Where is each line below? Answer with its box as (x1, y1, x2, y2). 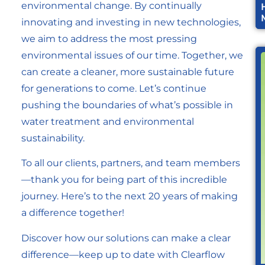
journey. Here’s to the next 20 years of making (21, 190, 238, 202)
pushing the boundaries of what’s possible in (21, 99, 233, 111)
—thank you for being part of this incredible (21, 174, 227, 186)
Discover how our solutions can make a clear (21, 232, 231, 244)
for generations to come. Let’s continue (21, 82, 206, 94)
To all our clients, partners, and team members (21, 157, 240, 169)
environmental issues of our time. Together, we (21, 49, 243, 61)
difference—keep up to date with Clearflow (21, 248, 225, 260)
